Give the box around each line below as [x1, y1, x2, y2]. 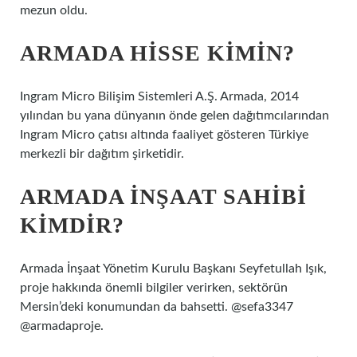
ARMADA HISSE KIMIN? [20, 41, 295, 65]
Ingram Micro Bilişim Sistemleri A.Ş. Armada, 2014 [20, 90, 299, 103]
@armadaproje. [20, 320, 104, 332]
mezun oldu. [20, 4, 88, 17]
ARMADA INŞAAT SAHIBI [20, 184, 307, 209]
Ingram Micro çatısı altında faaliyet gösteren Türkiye [20, 128, 308, 141]
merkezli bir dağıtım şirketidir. [20, 147, 184, 160]
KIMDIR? [20, 213, 124, 237]
